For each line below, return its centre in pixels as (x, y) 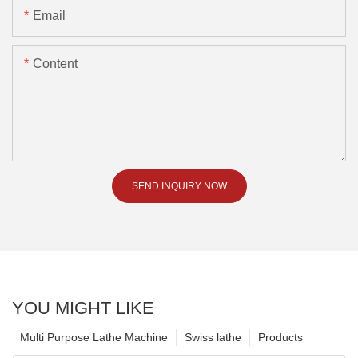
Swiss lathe (213, 337)
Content (55, 63)
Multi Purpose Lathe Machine (94, 337)
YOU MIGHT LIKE (83, 308)
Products (280, 337)
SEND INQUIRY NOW (179, 186)
